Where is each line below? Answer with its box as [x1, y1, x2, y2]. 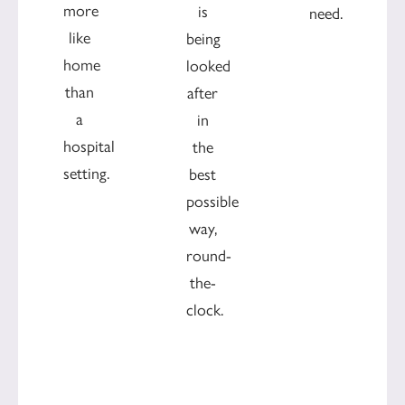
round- [186, 245, 231, 266]
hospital [63, 137, 115, 157]
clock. [186, 299, 223, 320]
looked [186, 55, 231, 76]
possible [186, 191, 239, 212]
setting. [63, 164, 109, 184]
